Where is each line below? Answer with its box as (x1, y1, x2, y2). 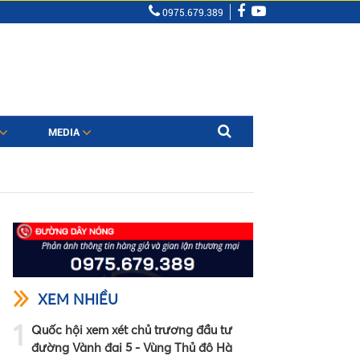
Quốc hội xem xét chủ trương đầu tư (31, 321, 232, 337)
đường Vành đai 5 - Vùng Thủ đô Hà (31, 339, 232, 355)
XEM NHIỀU (38, 289, 118, 309)
